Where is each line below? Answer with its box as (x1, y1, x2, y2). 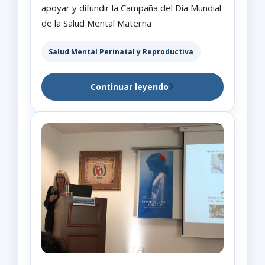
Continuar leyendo (91, 80, 169, 92)
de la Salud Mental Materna (41, 17, 151, 29)
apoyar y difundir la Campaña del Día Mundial (41, 1, 221, 14)
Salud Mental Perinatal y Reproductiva (49, 46, 193, 57)
